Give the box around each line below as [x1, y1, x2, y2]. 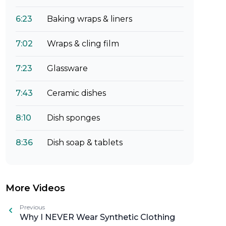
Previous [19, 203, 45, 211]
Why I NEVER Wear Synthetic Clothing [19, 212, 175, 222]
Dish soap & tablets [46, 138, 123, 147]
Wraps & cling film [46, 39, 119, 48]
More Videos [5, 183, 65, 194]
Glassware [46, 64, 88, 73]
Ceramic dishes [46, 88, 106, 98]
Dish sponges [46, 113, 100, 123]
